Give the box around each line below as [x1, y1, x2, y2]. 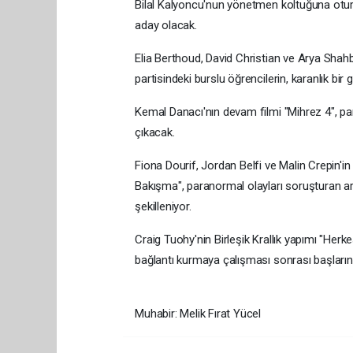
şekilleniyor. [135, 199, 191, 214]
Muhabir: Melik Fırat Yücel [135, 306, 262, 321]
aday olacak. [135, 17, 197, 32]
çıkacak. [135, 124, 175, 139]
